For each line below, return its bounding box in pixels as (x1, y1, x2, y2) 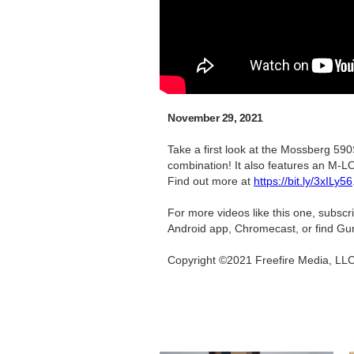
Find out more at (168, 175, 254, 188)
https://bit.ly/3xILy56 (254, 175, 352, 188)
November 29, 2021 (168, 111, 263, 125)
